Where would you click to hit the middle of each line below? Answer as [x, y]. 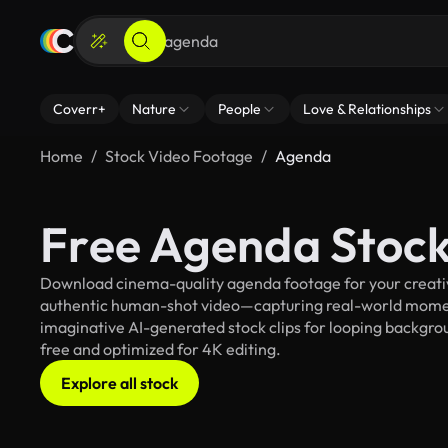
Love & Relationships [367, 109]
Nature [154, 109]
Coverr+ [79, 109]
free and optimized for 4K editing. [160, 349]
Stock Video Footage [179, 156]
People [239, 109]
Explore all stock [119, 383]
